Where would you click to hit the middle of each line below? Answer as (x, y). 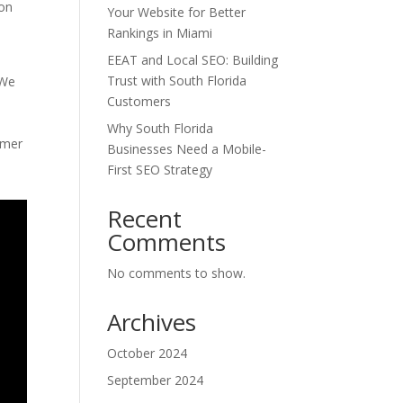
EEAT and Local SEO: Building (193, 60)
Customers (139, 101)
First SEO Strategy (160, 170)
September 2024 (156, 380)
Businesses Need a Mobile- (187, 149)
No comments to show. (177, 273)
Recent (145, 219)
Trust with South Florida (177, 81)
